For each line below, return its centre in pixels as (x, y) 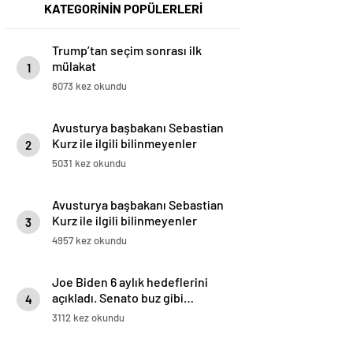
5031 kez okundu (89, 163)
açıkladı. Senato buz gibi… (123, 298)
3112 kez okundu (88, 318)
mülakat (74, 66)
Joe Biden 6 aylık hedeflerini (130, 282)
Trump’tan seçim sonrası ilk (127, 50)
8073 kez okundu (89, 86)
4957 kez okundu (89, 241)
